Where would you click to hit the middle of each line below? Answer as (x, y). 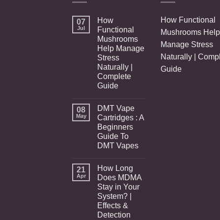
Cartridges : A (121, 117)
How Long (115, 168)
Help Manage (121, 48)
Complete (114, 76)
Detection (114, 215)
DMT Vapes (118, 145)
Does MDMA (119, 177)
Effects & (113, 205)
